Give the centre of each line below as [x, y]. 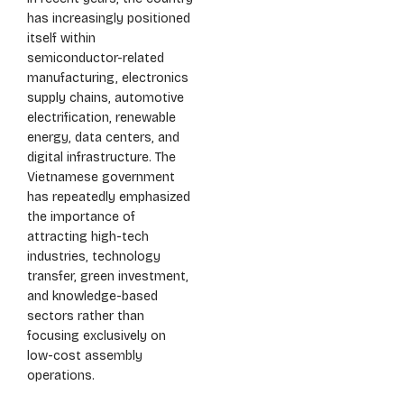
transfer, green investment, [108, 277]
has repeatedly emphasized [109, 197]
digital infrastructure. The [101, 158]
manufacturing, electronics [108, 78]
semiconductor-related [96, 59]
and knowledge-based [92, 297]
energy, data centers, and [103, 138]
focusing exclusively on [96, 336]
